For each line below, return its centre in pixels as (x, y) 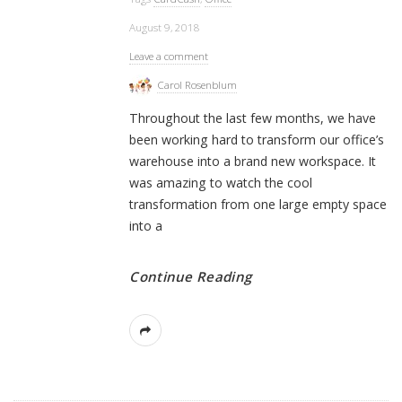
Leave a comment (169, 56)
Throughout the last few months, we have (253, 118)
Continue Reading (191, 277)
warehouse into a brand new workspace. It (253, 162)
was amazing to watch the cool (221, 183)
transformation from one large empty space (258, 205)
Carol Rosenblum (197, 85)
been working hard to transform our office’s (257, 140)
